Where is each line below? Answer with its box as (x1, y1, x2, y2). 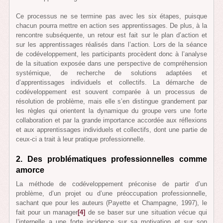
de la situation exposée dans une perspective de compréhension (16, 60, 207, 68)
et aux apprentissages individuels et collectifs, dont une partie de (16, 126, 207, 134)
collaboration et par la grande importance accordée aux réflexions (16, 116, 207, 124)
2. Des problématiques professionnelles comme (16, 155, 207, 164)
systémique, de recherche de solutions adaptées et (16, 69, 207, 77)
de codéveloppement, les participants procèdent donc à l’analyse (16, 50, 207, 58)
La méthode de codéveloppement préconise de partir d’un (16, 180, 207, 188)
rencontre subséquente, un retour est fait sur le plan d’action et (16, 31, 207, 39)
